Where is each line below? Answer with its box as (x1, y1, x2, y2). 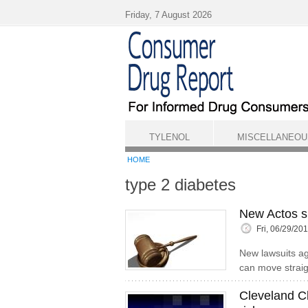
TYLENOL (148, 132, 190, 142)
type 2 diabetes (125, 175, 236, 194)
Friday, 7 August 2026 (125, 10, 212, 20)
